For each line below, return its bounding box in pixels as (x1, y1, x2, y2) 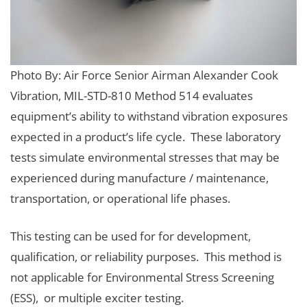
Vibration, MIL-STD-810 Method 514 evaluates (10, 87, 253, 103)
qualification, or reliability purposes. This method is (10, 249, 282, 265)
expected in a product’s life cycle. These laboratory (10, 128, 281, 145)
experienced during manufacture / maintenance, (10, 169, 269, 186)
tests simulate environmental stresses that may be (10, 149, 280, 165)
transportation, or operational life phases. (10, 190, 233, 206)
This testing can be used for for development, (10, 228, 251, 245)
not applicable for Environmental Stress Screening (10, 269, 274, 286)
